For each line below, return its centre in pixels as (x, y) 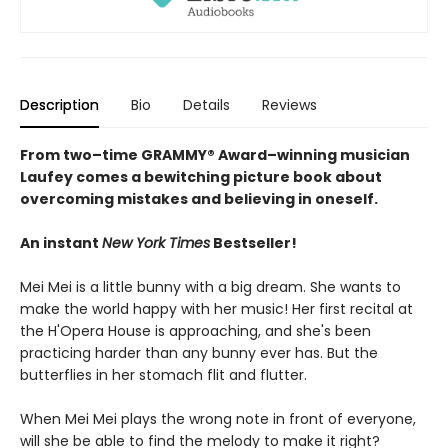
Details (206, 105)
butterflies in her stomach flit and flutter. (163, 375)
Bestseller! (253, 243)
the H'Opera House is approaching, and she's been (195, 331)
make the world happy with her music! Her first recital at (216, 309)
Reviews (289, 105)
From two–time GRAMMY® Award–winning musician (215, 155)
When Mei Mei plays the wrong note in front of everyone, (218, 419)
